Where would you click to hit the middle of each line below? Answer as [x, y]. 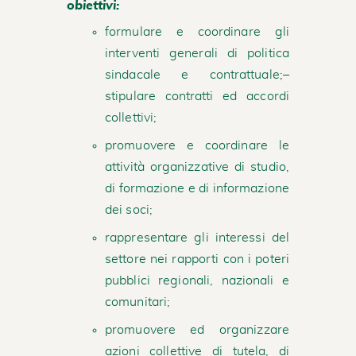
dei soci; [129, 209]
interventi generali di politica [197, 53]
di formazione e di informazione [197, 188]
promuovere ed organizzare [197, 329]
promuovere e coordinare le [197, 145]
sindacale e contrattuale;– [197, 74]
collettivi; [131, 117]
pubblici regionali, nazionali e [197, 280]
